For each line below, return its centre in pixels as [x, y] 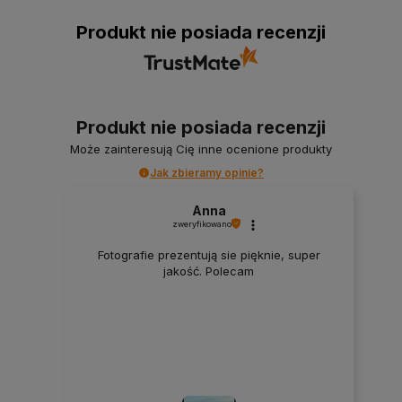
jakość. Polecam [209, 271]
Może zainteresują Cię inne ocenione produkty [201, 149]
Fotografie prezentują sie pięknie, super [209, 254]
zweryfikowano [201, 223]
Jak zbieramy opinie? [207, 172]
